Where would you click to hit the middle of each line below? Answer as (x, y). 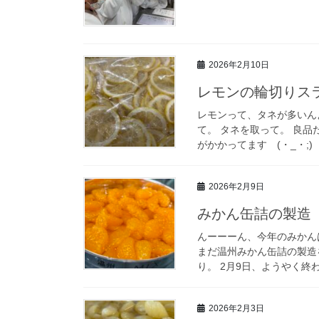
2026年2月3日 (236, 309)
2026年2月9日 (236, 187)
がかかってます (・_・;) (255, 144)
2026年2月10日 (239, 65)
